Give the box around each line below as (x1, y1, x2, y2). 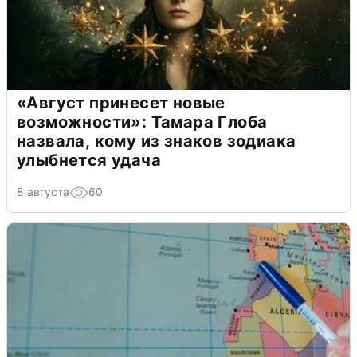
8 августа (17, 185, 69, 199)
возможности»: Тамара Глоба (17, 112, 268, 132)
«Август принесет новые (17, 93, 226, 113)
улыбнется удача (17, 151, 161, 171)
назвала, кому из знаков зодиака (17, 131, 296, 151)
